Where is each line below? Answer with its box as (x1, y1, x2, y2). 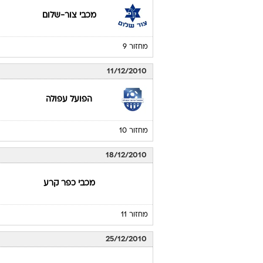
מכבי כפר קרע (43, 180, 95, 187)
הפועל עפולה (46, 96, 93, 103)
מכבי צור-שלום (42, 12, 96, 19)
